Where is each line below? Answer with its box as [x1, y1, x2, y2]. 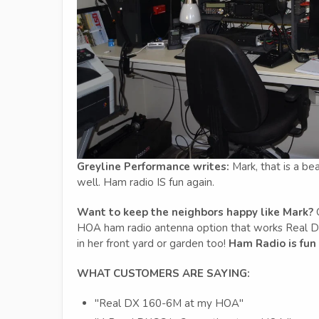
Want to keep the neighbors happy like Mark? [77, 205, 313, 220]
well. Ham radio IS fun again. [77, 175, 214, 190]
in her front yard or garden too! [77, 236, 229, 251]
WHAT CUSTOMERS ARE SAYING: [77, 266, 250, 281]
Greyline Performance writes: [77, 159, 229, 174]
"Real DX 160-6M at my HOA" [95, 296, 244, 311]
